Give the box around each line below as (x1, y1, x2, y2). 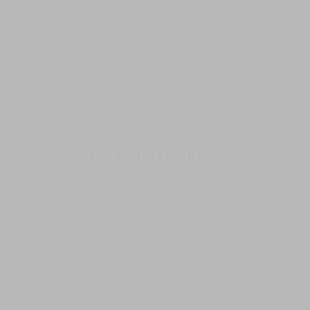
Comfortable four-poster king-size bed (30, 35, 226, 46)
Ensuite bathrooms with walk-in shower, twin (30, 261, 253, 272)
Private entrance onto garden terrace (30, 93, 222, 104)
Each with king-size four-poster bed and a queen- (30, 232, 284, 243)
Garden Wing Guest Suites (17, 149, 217, 164)
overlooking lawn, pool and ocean (30, 21, 202, 32)
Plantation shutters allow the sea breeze (30, 290, 235, 301)
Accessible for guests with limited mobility (30, 108, 241, 119)
